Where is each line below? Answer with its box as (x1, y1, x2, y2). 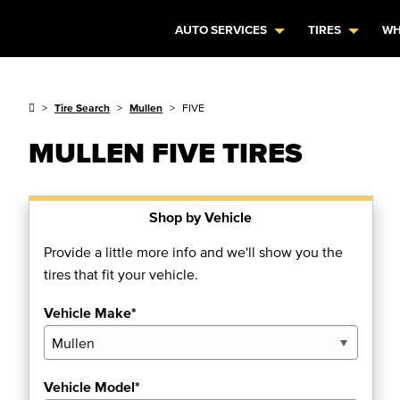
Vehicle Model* (44, 379, 140, 395)
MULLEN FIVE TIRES (29, 137, 303, 168)
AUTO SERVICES (175, 23, 268, 37)
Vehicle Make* (44, 304, 137, 321)
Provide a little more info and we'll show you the (44, 244, 343, 260)
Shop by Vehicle (149, 209, 253, 225)
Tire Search (54, 102, 110, 113)
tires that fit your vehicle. (44, 266, 198, 282)
